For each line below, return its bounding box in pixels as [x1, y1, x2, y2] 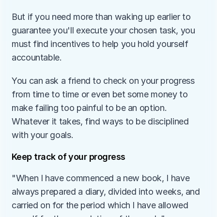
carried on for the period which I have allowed [12, 200, 188, 210]
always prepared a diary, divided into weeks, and [12, 186, 200, 197]
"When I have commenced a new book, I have [12, 173, 190, 183]
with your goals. [12, 130, 76, 140]
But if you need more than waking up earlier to [12, 12, 191, 22]
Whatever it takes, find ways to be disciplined [12, 116, 189, 126]
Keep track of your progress [12, 152, 125, 162]
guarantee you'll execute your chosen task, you [12, 25, 195, 35]
